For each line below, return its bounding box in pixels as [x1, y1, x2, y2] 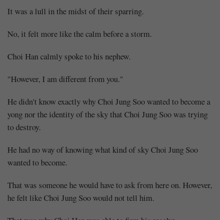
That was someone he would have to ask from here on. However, [7, 179, 212, 191]
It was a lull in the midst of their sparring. [7, 5, 144, 17]
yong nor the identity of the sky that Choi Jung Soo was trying [7, 108, 208, 120]
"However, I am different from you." [7, 73, 123, 84]
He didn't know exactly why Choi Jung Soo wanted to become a [7, 95, 210, 107]
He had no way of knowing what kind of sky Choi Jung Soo [7, 143, 198, 155]
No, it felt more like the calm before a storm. [7, 27, 152, 39]
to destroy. [7, 121, 41, 133]
